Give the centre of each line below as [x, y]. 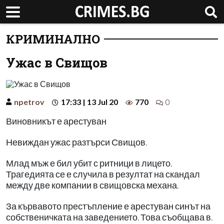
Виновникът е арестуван [56, 121]
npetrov [29, 102]
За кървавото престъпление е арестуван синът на [108, 206]
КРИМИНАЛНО [53, 39]
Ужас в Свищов [57, 62]
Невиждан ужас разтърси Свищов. [76, 142]
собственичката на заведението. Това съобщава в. [109, 217]
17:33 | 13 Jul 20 [89, 102]
